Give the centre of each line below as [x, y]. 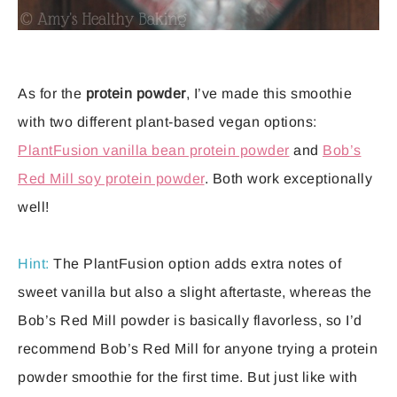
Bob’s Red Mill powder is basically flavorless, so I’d [190, 320]
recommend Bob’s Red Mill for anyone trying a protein [198, 348]
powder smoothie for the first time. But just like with [187, 377]
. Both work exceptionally [288, 178]
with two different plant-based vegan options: [167, 121]
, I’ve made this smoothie [269, 93]
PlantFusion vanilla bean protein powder [154, 150]
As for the [52, 93]
